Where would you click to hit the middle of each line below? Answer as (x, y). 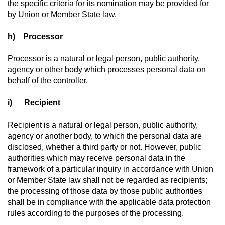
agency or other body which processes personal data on (107, 70)
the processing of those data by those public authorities (105, 191)
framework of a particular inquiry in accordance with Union (110, 169)
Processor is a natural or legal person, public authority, (104, 59)
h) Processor (35, 36)
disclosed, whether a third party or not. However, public (104, 147)
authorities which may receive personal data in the (96, 158)
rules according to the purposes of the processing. (96, 213)
